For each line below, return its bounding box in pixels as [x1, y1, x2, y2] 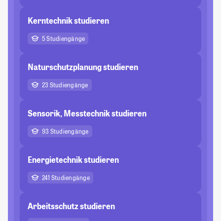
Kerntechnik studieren [28, 15, 109, 26]
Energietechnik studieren [28, 154, 119, 165]
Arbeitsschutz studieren [28, 201, 115, 212]
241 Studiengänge [42, 174, 90, 182]
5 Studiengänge [42, 35, 85, 43]
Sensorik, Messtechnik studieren [28, 108, 147, 119]
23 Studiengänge [42, 81, 88, 89]
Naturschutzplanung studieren [28, 62, 138, 73]
